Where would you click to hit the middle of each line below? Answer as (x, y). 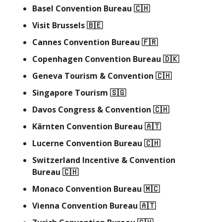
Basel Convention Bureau (83, 9)
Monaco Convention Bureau (88, 189)
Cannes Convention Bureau (87, 42)
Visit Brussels (59, 26)
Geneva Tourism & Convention (94, 76)
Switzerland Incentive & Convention (104, 160)
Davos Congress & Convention (93, 110)
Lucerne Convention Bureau (88, 143)
